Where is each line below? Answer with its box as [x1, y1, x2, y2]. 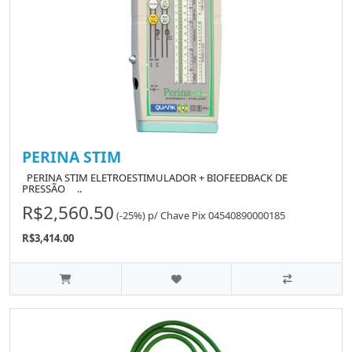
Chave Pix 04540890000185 [160, 207, 285, 222]
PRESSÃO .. [22, 181, 82, 196]
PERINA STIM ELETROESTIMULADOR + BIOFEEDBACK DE [22, 170, 288, 185]
